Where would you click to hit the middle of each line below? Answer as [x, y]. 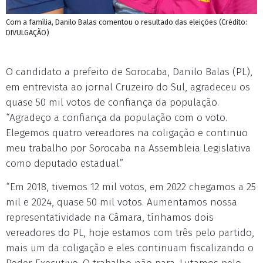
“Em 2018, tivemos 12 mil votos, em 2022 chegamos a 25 [131, 187]
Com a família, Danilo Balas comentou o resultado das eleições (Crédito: [127, 22]
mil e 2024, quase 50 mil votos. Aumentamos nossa [122, 202]
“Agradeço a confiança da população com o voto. [117, 118]
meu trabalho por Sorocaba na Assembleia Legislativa [128, 148]
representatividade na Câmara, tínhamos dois [110, 218]
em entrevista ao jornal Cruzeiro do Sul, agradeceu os [128, 87]
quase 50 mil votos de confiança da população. [112, 102]
